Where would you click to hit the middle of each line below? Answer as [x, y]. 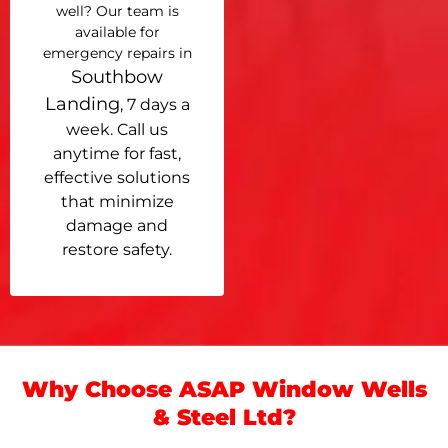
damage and [117, 225]
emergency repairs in [117, 52]
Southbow [117, 76]
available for [117, 31]
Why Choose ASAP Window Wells [224, 390]
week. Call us [117, 129]
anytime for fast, [117, 153]
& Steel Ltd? [224, 418]
